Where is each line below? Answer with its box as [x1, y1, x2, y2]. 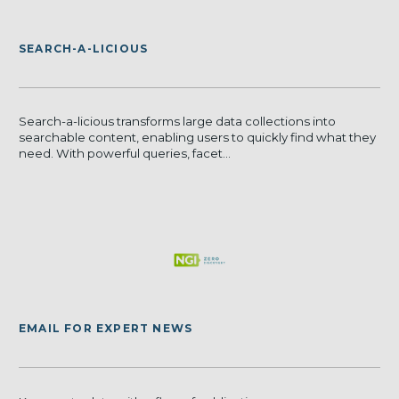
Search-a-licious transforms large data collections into [19, 114, 336, 129]
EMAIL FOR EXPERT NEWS [19, 322, 193, 336]
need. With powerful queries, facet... [19, 146, 231, 161]
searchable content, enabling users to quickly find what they [19, 130, 376, 145]
